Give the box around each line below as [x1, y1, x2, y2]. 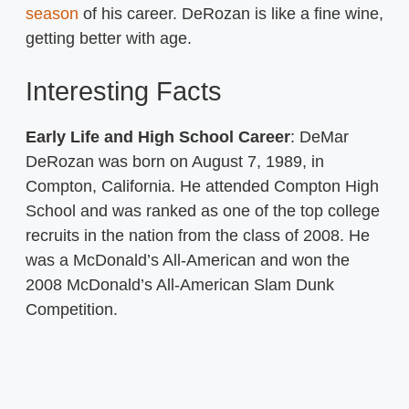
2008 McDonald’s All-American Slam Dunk [26, 275, 334, 294]
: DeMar [290, 127, 349, 146]
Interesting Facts [26, 76, 229, 106]
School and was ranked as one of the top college [26, 201, 380, 220]
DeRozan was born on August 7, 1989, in [26, 152, 324, 171]
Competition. [26, 299, 122, 319]
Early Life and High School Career [26, 127, 290, 146]
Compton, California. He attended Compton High [26, 176, 379, 195]
